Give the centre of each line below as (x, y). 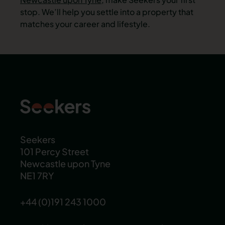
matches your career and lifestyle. (85, 24)
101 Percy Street (54, 151)
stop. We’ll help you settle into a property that (107, 12)
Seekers (38, 139)
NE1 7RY (37, 176)
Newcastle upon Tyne (65, 163)
